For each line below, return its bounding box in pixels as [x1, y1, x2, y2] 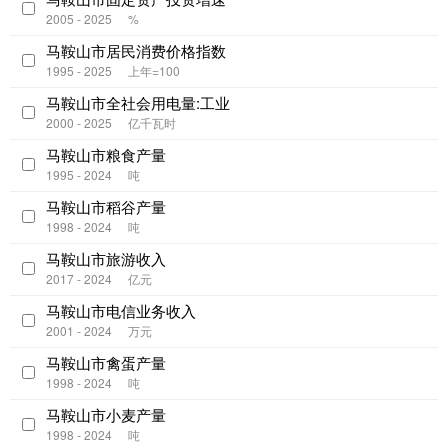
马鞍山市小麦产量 [46, 404, 166, 426]
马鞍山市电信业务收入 [46, 300, 196, 322]
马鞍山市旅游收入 [46, 248, 166, 270]
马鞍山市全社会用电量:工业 [46, 92, 230, 114]
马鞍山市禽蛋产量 [46, 352, 166, 374]
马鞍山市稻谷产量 [46, 196, 166, 218]
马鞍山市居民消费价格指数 [46, 40, 226, 62]
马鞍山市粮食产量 [46, 144, 166, 166]
